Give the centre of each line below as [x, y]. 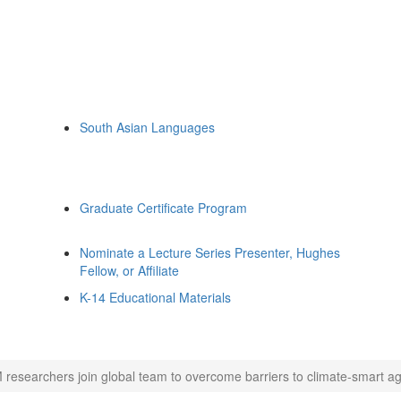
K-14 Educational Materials [155, 297]
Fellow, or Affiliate [129, 270]
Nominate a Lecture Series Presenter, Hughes [210, 252]
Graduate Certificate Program [163, 208]
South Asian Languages [147, 127]
